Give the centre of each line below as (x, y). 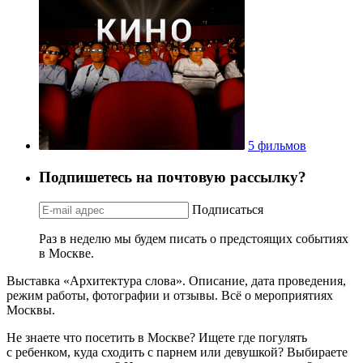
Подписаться (228, 209)
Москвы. (31, 310)
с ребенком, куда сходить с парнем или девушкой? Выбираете (177, 352)
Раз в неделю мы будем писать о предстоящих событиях (194, 238)
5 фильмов (277, 146)
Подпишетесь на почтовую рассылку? (173, 177)
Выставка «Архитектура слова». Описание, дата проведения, (176, 280)
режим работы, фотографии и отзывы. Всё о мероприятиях (170, 295)
